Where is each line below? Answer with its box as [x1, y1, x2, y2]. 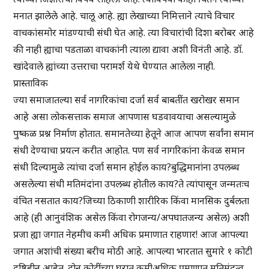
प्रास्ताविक [13, 76, 49, 90]
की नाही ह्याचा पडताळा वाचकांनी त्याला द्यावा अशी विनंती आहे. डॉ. [13, 43, 244, 56]
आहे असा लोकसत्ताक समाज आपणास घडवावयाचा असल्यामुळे [13, 110, 237, 124]
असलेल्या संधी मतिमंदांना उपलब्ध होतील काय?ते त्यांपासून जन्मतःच [13, 177, 250, 191]
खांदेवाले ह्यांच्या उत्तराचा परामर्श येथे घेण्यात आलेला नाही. [13, 59, 216, 73]
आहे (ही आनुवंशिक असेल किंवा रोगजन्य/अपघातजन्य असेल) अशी [13, 211, 250, 225]
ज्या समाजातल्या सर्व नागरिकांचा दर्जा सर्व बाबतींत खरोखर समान [13, 93, 240, 107]
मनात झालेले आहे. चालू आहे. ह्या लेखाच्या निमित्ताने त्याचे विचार [13, 9, 235, 23]
